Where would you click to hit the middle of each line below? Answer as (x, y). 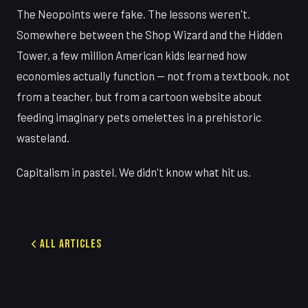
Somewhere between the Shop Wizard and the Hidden (150, 34)
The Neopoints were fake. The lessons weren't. (133, 13)
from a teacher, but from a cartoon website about (139, 96)
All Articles (71, 244)
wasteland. (43, 137)
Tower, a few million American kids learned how (132, 55)
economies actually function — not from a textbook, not (153, 75)
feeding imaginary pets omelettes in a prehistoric (139, 117)
